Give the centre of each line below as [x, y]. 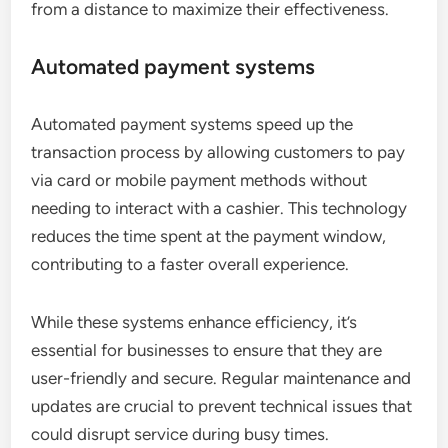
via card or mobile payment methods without [199, 179]
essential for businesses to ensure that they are [207, 349]
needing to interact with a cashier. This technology [219, 207]
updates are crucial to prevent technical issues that [222, 405]
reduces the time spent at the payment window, [209, 235]
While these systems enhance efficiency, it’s [194, 321]
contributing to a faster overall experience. [190, 263]
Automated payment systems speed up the [192, 123]
